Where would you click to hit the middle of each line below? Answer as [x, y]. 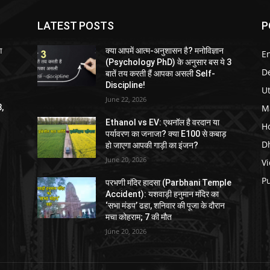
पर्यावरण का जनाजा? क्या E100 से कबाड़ [166, 134]
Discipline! [126, 85]
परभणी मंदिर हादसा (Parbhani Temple [169, 183]
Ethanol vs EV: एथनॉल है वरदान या [163, 122]
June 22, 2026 [126, 99]
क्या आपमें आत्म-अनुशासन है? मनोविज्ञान [165, 51]
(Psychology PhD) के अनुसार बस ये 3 [169, 62]
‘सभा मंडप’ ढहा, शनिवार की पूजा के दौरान [165, 206]
